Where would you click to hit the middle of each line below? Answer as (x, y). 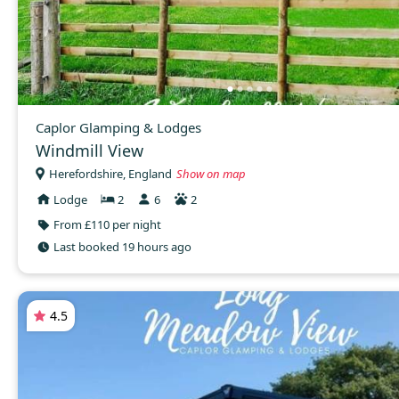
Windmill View (90, 151)
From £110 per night (107, 225)
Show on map (211, 173)
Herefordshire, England (110, 173)
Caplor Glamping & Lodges (118, 128)
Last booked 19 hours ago (122, 247)
